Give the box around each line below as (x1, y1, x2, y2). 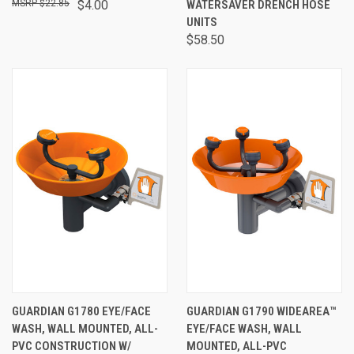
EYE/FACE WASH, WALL (186, 322, 302, 336)
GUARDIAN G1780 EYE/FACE (12, 304, 151, 318)
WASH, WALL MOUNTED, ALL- (12, 322, 158, 336)
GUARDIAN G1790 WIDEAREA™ (186, 304, 336, 318)
